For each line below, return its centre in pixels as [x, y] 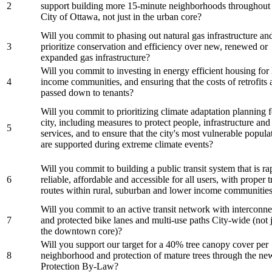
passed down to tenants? [88, 92]
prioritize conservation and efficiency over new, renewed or [154, 46]
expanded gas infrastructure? [97, 57]
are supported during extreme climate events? [127, 144]
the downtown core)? [81, 231]
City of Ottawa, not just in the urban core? [122, 16]
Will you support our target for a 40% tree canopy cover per [155, 244]
